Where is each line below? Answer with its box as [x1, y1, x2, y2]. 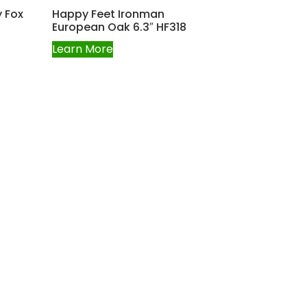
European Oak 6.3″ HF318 [52, 19, 187, 35]
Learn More [52, 40, 114, 57]
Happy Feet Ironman [52, 5, 165, 22]
